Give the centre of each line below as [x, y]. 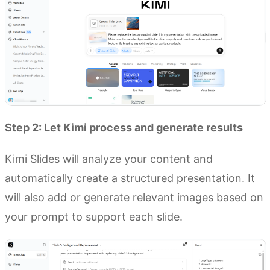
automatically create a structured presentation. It [130, 178]
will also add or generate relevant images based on [134, 197]
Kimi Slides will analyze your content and [109, 159]
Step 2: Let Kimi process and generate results [124, 127]
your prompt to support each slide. [94, 216]
